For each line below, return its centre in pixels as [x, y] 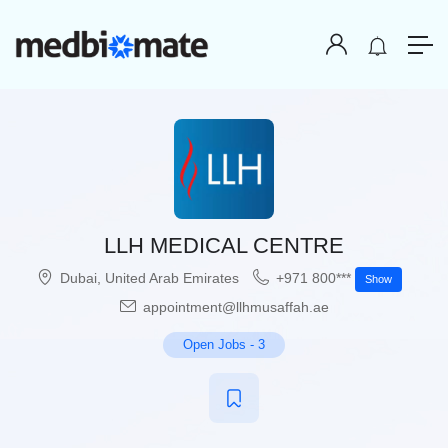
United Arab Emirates [171, 278]
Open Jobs [214, 345]
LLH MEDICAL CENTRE [224, 246]
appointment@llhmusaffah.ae [233, 307]
